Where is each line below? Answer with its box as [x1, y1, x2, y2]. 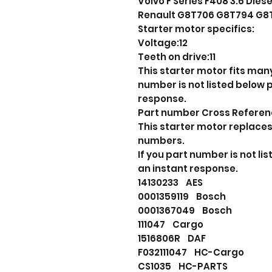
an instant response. [138, 162, 238, 175]
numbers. [138, 134, 185, 148]
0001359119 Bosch [138, 190, 226, 203]
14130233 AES [138, 176, 203, 189]
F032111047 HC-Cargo [138, 246, 244, 259]
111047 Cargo [138, 218, 203, 231]
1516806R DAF [138, 232, 206, 245]
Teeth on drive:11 [138, 50, 216, 64]
